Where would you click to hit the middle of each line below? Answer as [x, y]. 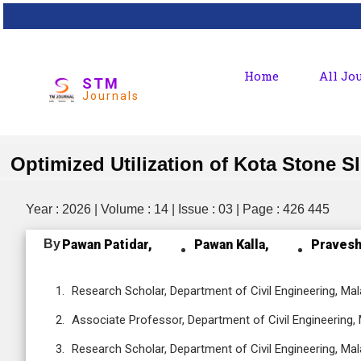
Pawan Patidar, [107, 245]
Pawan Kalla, [232, 245]
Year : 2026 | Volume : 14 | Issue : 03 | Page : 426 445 [178, 209]
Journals [111, 95]
